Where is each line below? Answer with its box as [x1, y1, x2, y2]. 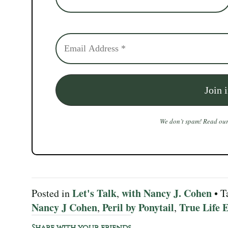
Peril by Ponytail [102, 199, 174, 215]
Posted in [32, 186, 72, 200]
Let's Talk [72, 185, 117, 201]
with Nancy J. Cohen [122, 185, 212, 201]
